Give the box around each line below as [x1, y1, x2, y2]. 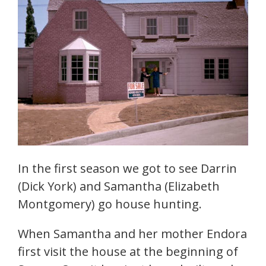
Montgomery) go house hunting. [18, 195, 202, 212]
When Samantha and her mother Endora [18, 225, 247, 242]
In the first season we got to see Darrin [18, 160, 237, 176]
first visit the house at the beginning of [18, 243, 238, 259]
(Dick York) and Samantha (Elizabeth [18, 178, 220, 194]
